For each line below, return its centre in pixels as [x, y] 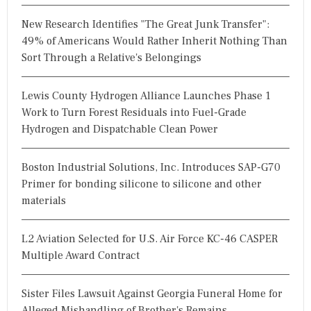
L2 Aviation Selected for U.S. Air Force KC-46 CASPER [150, 238]
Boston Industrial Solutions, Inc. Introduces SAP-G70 [151, 167]
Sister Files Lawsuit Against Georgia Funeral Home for [152, 293]
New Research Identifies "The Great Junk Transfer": [145, 24]
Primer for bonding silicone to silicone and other [142, 184]
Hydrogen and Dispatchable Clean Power [120, 129]
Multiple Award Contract [81, 255]
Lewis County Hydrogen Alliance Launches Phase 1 [146, 95]
